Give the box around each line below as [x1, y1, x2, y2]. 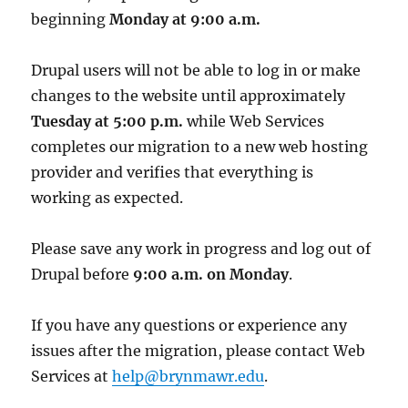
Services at [31, 367, 113, 385]
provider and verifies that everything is [31, 163, 314, 181]
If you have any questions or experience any [31, 316, 348, 334]
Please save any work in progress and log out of [31, 240, 372, 258]
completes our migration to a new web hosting [31, 138, 369, 156]
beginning [31, 10, 110, 28]
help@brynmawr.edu [112, 367, 265, 385]
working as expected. [31, 189, 184, 207]
